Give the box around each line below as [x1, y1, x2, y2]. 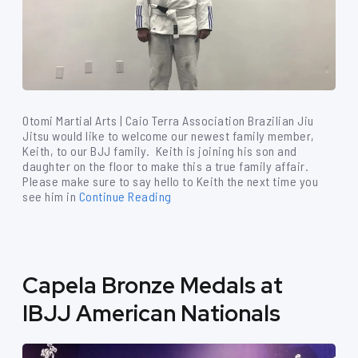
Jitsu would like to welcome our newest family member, [22, 128, 315, 143]
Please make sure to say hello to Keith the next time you [22, 173, 318, 189]
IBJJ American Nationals [22, 298, 280, 328]
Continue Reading [78, 189, 172, 204]
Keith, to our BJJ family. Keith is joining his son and [22, 143, 297, 158]
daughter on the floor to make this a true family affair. [22, 158, 312, 173]
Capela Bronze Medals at [22, 270, 283, 300]
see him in [22, 189, 76, 204]
